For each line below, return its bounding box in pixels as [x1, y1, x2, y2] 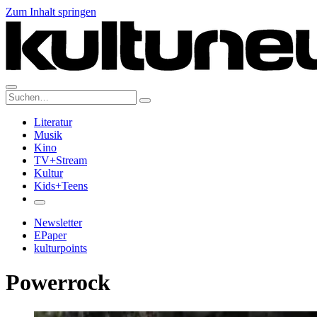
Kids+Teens [34, 180, 88, 192]
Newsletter [34, 217, 82, 229]
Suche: [5, 89, 35, 101]
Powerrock [6, 270, 110, 296]
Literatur [34, 116, 72, 128]
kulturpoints [34, 242, 87, 254]
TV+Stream [34, 154, 87, 166]
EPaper [34, 229, 67, 241]
